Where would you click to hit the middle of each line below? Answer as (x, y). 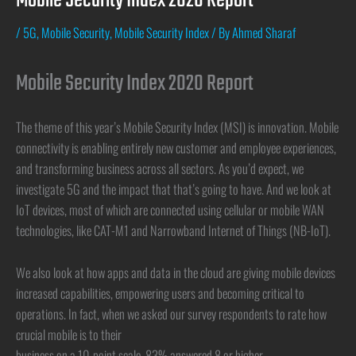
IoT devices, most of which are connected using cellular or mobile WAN (170, 210)
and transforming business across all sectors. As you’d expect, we (160, 168)
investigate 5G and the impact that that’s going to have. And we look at (174, 189)
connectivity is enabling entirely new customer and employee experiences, (176, 148)
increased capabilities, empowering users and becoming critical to (160, 292)
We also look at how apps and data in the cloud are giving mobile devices (176, 272)
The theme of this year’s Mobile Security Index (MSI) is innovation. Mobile (177, 127)
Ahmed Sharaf (264, 33)
